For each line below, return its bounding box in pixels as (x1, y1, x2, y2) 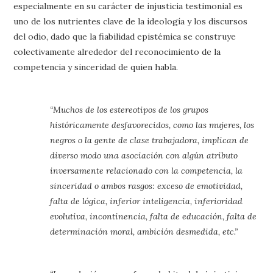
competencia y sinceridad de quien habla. (13, 62, 179, 73)
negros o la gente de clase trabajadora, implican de (50, 135, 249, 146)
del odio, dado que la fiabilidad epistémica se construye (13, 31, 236, 42)
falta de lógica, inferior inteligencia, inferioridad (50, 196, 243, 207)
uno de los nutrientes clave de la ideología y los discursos (13, 16, 248, 27)
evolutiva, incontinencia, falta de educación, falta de (50, 211, 257, 222)
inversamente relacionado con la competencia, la (50, 165, 243, 176)
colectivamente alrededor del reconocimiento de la (13, 46, 221, 57)
